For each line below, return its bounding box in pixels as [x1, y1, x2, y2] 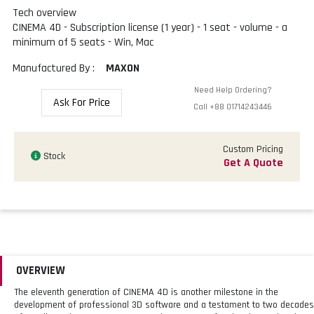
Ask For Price [53, 95, 110, 110]
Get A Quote [224, 155, 283, 170]
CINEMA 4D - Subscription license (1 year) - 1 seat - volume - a [13, 20, 287, 35]
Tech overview [13, 5, 76, 20]
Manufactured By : [13, 60, 95, 76]
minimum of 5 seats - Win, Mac [13, 34, 153, 50]
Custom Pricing [223, 142, 283, 156]
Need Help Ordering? [193, 85, 272, 96]
